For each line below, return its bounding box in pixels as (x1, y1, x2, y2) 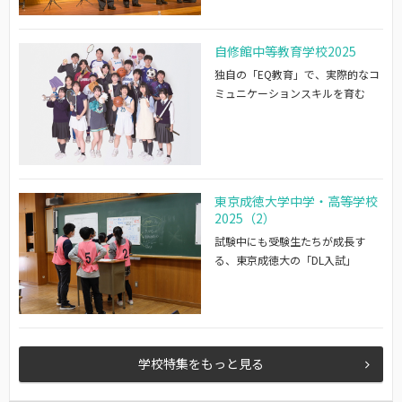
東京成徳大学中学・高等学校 (214, 191, 378, 210)
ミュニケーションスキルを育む (214, 85, 365, 101)
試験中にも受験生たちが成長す (214, 232, 365, 249)
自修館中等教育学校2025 (214, 42, 356, 61)
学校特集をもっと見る (138, 354, 264, 373)
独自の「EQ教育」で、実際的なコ (214, 66, 380, 83)
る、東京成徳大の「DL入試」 (214, 251, 356, 267)
